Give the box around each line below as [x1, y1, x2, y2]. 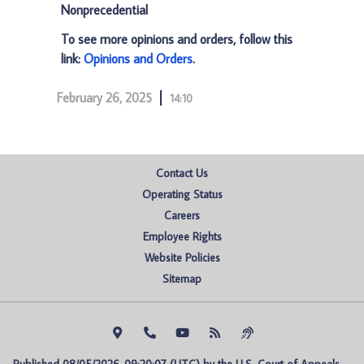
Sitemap [162, 271, 201, 286]
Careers [164, 208, 200, 223]
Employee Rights [142, 229, 222, 244]
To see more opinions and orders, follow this [61, 31, 292, 47]
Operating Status [141, 187, 223, 201]
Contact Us [156, 166, 208, 180]
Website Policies [144, 250, 220, 265]
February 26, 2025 [57, 89, 152, 106]
